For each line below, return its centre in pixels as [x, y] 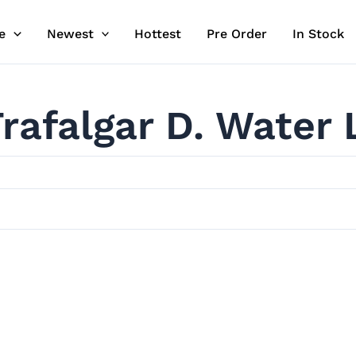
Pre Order [237, 34]
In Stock [319, 34]
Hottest [158, 34]
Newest [70, 34]
